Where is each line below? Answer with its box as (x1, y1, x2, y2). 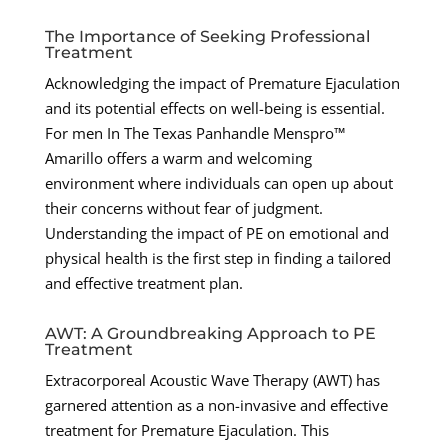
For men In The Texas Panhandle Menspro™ (44, 123, 345, 144)
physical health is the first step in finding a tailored (44, 248, 391, 269)
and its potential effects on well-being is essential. (44, 98, 385, 119)
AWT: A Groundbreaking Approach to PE (44, 324, 376, 344)
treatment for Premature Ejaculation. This (44, 420, 329, 441)
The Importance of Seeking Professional (44, 27, 370, 47)
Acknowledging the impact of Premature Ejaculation (44, 73, 400, 94)
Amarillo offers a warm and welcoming (44, 148, 312, 169)
